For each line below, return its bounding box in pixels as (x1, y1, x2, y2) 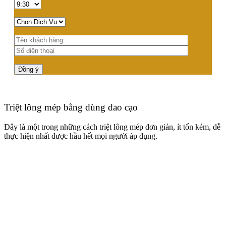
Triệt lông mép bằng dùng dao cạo (4, 102, 138, 113)
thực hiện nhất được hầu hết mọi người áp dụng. (4, 131, 159, 140)
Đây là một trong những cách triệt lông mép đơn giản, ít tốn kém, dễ (4, 122, 220, 131)
